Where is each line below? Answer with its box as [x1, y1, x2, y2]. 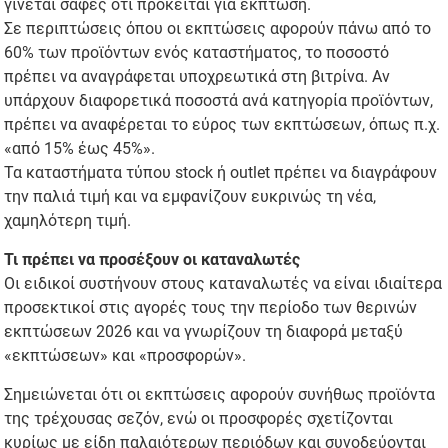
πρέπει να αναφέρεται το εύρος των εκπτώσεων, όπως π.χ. [4, 115, 441, 135]
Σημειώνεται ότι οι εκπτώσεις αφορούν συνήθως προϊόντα [4, 385, 436, 405]
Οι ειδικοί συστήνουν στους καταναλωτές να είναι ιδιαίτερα [4, 274, 443, 294]
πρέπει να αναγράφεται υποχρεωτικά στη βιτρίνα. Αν [4, 67, 391, 87]
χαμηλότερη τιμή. [4, 211, 132, 231]
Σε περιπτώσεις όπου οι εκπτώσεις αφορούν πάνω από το [4, 19, 432, 39]
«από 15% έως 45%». [4, 139, 156, 159]
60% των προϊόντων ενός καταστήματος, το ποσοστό [4, 43, 390, 63]
